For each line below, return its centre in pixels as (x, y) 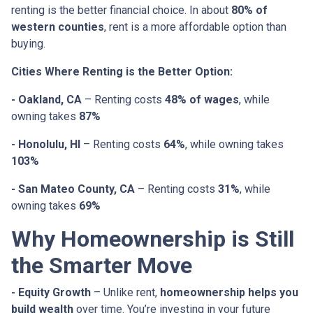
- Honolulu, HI (46, 145)
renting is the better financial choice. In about (121, 10)
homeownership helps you (229, 293)
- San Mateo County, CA (73, 189)
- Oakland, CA (46, 100)
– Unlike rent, (125, 293)
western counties (58, 27)
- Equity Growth (51, 293)
